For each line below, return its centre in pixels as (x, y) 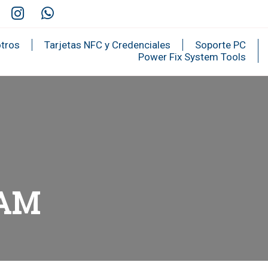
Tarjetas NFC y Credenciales (107, 45)
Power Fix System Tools (192, 57)
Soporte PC (220, 45)
